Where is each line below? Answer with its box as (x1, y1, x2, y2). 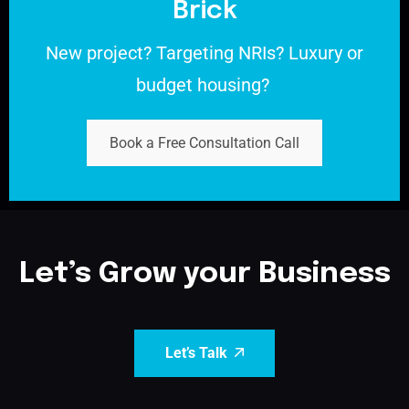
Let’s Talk (165, 344, 227, 362)
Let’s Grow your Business (18, 258, 391, 289)
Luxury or (288, 41, 363, 64)
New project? (46, 41, 156, 64)
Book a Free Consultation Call (110, 133, 299, 152)
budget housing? (135, 73, 269, 96)
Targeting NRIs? (156, 41, 288, 64)
